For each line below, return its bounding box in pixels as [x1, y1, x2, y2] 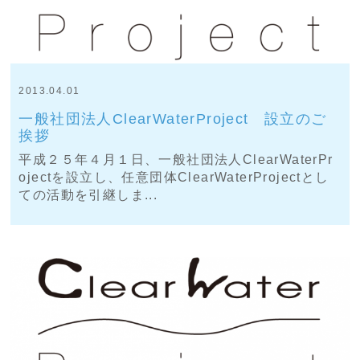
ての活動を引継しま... [18, 187, 158, 202]
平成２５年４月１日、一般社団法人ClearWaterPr [18, 152, 333, 166]
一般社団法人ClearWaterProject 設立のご [18, 110, 327, 127]
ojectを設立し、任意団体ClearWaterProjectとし [18, 170, 329, 184]
